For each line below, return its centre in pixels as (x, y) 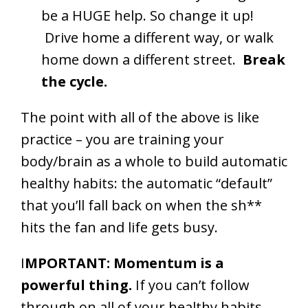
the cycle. (74, 81)
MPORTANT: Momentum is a (124, 263)
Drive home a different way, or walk (157, 37)
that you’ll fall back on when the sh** (141, 205)
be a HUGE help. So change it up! (147, 15)
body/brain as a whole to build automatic (154, 161)
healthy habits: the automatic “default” (146, 183)
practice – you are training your (122, 139)
